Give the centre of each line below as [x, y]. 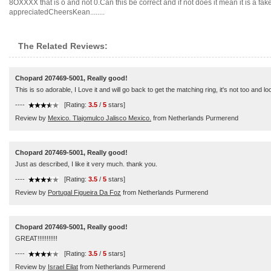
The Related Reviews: [63, 46]
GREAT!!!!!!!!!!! [36, 238]
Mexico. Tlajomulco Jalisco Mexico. [100, 118]
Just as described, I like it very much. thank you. [86, 164]
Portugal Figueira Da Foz [84, 192]
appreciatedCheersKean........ [57, 12]
